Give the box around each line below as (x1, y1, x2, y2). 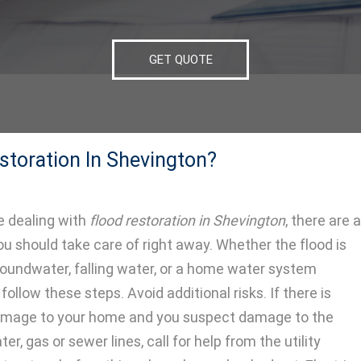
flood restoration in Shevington (89, 212, 285, 229)
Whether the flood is (216, 236, 346, 253)
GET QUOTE (148, 52, 213, 67)
